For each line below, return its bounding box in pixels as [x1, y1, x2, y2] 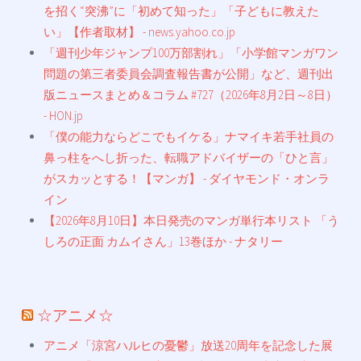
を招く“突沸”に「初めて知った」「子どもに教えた [44, 2, 319, 19]
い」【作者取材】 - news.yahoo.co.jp [44, 23, 235, 39]
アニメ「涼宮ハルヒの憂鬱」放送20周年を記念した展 [44, 337, 333, 353]
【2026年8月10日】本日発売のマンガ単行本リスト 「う [44, 212, 339, 228]
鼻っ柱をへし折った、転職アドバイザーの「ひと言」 [44, 149, 334, 165]
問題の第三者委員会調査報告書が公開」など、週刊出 [44, 65, 334, 81]
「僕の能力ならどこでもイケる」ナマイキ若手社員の [44, 128, 334, 144]
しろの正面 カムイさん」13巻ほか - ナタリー [44, 233, 283, 249]
